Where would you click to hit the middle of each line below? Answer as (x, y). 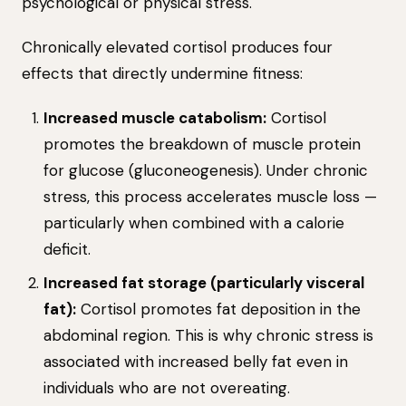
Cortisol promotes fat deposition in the (218, 309)
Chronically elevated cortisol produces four (177, 47)
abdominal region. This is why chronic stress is (208, 335)
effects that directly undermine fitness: (162, 73)
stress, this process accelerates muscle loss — (210, 197)
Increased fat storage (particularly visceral (204, 283)
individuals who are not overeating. (167, 388)
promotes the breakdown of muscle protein (202, 144)
